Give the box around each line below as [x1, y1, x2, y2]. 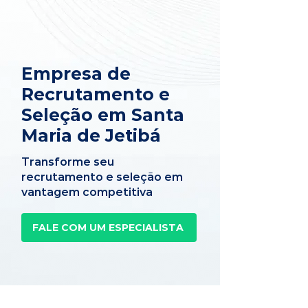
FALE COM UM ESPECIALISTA [32, 221, 184, 234]
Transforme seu [21, 155, 114, 168]
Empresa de [21, 63, 131, 84]
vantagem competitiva [21, 186, 153, 199]
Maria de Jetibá [21, 125, 161, 146]
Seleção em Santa [21, 104, 184, 125]
